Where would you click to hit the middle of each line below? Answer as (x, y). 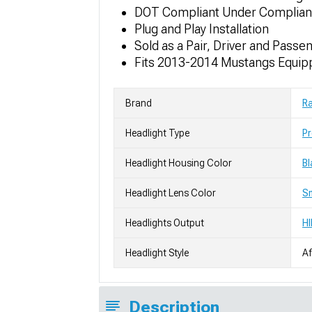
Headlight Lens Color (171, 193)
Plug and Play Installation (202, 29)
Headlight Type (157, 133)
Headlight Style (157, 253)
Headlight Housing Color (179, 163)
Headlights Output (165, 223)
